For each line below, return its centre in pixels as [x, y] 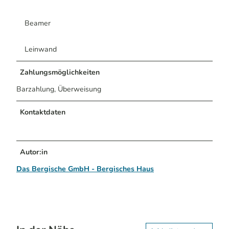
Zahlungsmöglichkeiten [60, 73]
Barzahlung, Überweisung [59, 89]
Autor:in [34, 152]
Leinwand [41, 50]
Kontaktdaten [43, 112]
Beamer [38, 24]
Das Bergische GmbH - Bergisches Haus [85, 169]
